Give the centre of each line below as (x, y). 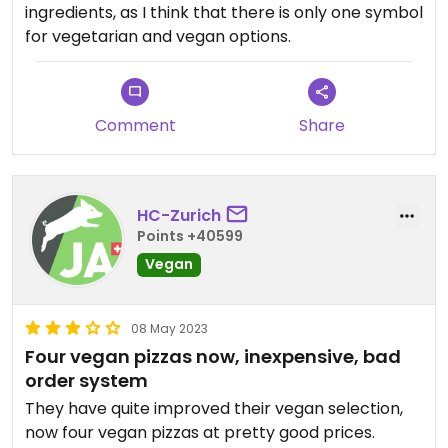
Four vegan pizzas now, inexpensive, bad (213, 356)
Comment (135, 125)
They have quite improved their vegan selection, (214, 408)
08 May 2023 (169, 328)
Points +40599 (190, 235)
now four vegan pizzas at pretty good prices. (200, 432)
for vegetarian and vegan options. (158, 36)
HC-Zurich (179, 215)
